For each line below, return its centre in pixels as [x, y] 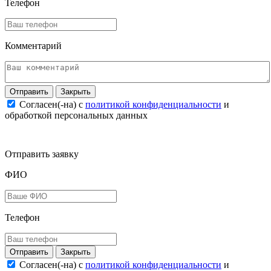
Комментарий [33, 46]
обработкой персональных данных [76, 116]
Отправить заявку [42, 154]
